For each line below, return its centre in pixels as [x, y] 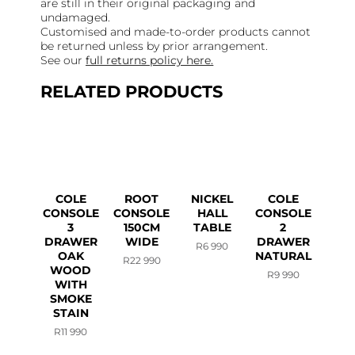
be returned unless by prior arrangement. [155, 46]
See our [63, 61]
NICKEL [212, 199]
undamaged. [76, 18]
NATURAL [283, 256]
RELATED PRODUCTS [132, 91]
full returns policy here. [150, 61]
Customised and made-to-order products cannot [176, 32]
